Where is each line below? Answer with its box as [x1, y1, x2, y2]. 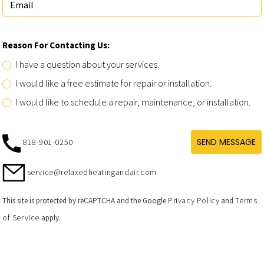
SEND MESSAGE [197, 136, 256, 148]
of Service [2, 212, 39, 223]
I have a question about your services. [16, 58, 159, 71]
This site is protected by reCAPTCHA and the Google [2, 196, 168, 206]
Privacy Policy [168, 195, 220, 206]
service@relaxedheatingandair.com [25, 166, 157, 177]
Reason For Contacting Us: [2, 39, 110, 51]
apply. [39, 213, 61, 223]
